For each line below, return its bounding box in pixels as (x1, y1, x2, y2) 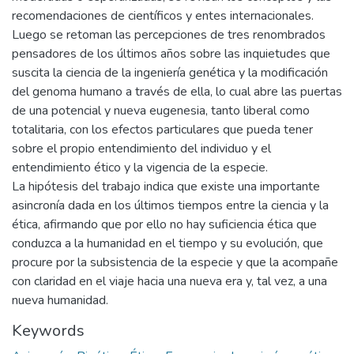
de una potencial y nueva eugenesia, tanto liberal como (12, 102, 310, 119)
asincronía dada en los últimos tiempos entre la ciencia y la (12, 197, 329, 214)
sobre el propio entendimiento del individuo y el (12, 140, 271, 157)
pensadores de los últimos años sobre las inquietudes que (12, 45, 330, 62)
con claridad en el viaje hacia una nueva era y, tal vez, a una (12, 273, 327, 290)
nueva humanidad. (12, 292, 108, 309)
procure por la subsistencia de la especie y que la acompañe (12, 254, 338, 271)
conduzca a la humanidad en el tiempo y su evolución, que (12, 235, 323, 252)
